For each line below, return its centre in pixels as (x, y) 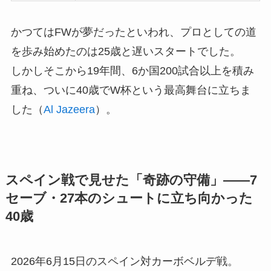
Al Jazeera (69, 110)
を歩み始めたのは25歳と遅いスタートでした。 (126, 52)
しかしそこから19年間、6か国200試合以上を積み (132, 71)
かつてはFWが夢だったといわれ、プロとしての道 (133, 32)
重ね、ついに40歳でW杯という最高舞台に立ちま (131, 90)
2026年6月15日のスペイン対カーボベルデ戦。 (124, 262)
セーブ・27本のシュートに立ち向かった (129, 199)
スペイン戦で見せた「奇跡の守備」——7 (131, 181)
